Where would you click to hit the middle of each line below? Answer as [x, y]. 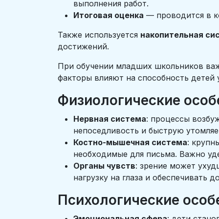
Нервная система [110, 119]
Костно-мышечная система [130, 142]
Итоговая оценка [109, 15]
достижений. [85, 46]
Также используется [99, 35]
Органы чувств [104, 166]
